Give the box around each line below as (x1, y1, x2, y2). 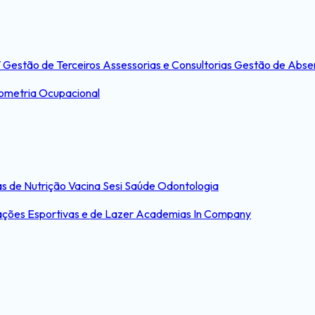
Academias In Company (136, 207, 251, 221)
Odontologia (157, 179, 219, 193)
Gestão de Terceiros (3, 58, 103, 72)
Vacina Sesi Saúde (68, 179, 157, 193)
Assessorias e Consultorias (103, 58, 234, 72)
